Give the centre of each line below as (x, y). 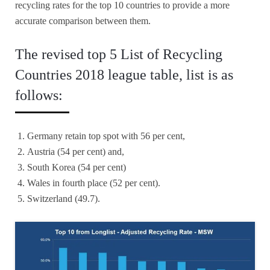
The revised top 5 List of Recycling (119, 55)
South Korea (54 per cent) (77, 168)
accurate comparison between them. (83, 21)
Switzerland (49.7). (64, 199)
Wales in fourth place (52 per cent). (94, 183)
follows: (39, 96)
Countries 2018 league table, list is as (124, 75)
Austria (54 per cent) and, (76, 152)
